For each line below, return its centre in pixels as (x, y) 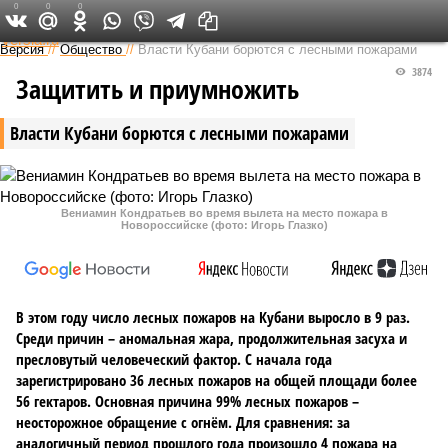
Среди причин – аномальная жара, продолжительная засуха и (211, 338)
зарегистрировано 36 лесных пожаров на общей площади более (216, 380)
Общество (91, 49)
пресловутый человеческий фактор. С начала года (174, 359)
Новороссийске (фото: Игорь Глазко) (224, 225)
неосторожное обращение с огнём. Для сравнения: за (183, 422)
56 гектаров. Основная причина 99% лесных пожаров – (187, 401)
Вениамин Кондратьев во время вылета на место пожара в (224, 213)
